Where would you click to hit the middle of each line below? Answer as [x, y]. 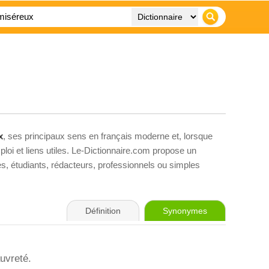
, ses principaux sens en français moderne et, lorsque [108, 136]
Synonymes [185, 211]
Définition [103, 211]
